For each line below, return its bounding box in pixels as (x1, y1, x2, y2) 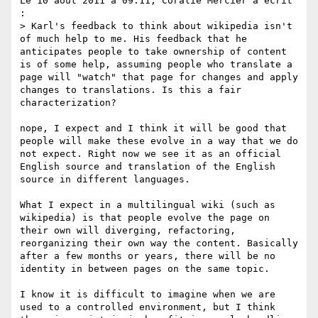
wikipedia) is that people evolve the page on (20, 212, 270, 224)
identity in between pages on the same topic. (20, 263, 275, 275)
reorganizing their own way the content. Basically (20, 238, 298, 249)
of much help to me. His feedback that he (20, 33, 247, 45)
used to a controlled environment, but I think (20, 302, 275, 313)
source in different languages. (20, 174, 190, 185)
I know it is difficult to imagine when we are (20, 289, 275, 300)
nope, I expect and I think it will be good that (20, 123, 287, 134)
